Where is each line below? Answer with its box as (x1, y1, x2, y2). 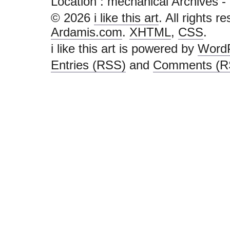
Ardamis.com (51, 25, 122, 39)
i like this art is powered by (51, 42, 198, 55)
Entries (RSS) (51, 58, 126, 72)
